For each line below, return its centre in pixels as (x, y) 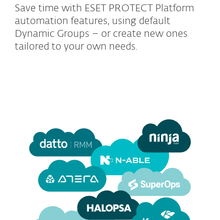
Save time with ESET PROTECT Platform (104, 9)
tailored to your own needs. (76, 47)
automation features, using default (93, 21)
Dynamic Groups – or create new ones (101, 34)
